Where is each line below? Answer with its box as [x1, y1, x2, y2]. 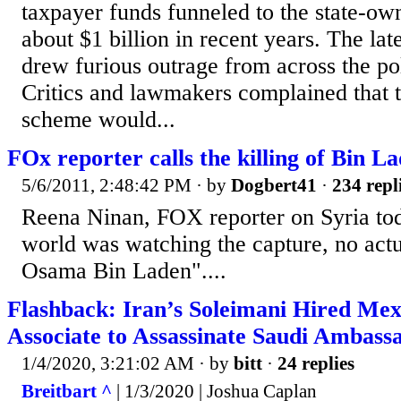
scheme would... [21, 106, 175, 132]
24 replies [277, 352, 354, 374]
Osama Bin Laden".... [21, 257, 226, 284]
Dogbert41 [231, 174, 317, 196]
